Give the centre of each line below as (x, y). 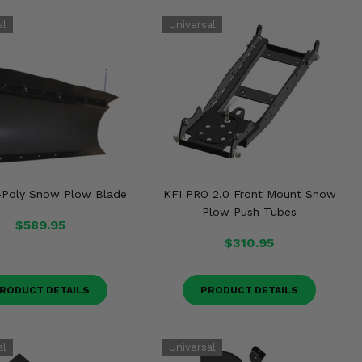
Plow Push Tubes (250, 212)
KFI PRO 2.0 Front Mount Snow (249, 194)
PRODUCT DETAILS (250, 290)
